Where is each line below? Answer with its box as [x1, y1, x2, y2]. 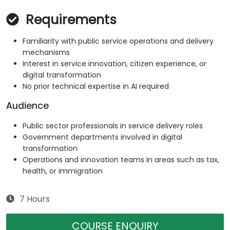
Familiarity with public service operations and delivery [23, 36, 214, 47]
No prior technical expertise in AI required [23, 81, 169, 92]
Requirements [22, 11, 117, 29]
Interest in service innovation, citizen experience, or [23, 59, 206, 69]
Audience [6, 100, 49, 112]
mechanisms [23, 47, 70, 58]
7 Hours [20, 193, 50, 205]
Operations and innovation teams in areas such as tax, [23, 155, 219, 165]
